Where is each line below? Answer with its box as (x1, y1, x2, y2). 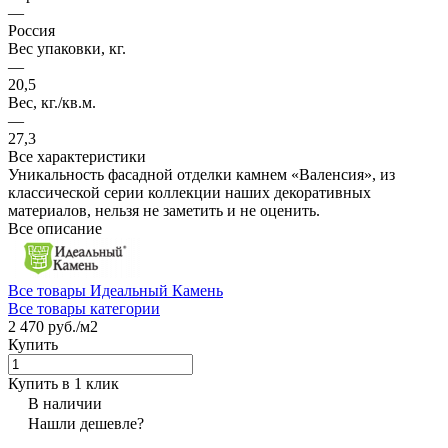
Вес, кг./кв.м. (8, 93, 96, 111)
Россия (8, 21, 55, 39)
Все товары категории (8, 299, 160, 317)
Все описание (8, 219, 102, 237)
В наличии (28, 394, 102, 412)
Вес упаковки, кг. (8, 39, 126, 57)
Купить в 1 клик (8, 374, 119, 392)
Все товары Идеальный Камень (8, 281, 223, 299)
